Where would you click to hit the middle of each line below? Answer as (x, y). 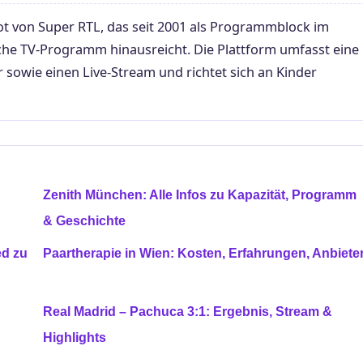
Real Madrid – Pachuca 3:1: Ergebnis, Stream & (188, 311)
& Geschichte (84, 220)
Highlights (75, 337)
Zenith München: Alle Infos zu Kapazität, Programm (200, 194)
